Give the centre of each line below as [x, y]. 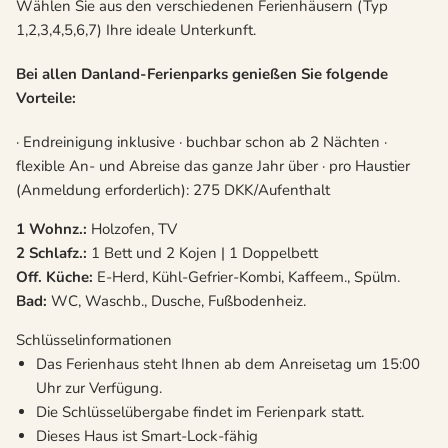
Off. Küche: [54, 277]
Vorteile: [46, 98]
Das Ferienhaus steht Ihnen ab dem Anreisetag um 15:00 [228, 364]
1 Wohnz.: [51, 229]
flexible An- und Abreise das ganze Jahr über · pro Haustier [213, 166]
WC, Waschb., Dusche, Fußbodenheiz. [176, 301]
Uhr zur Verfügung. [99, 388]
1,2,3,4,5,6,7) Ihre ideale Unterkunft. [136, 30]
